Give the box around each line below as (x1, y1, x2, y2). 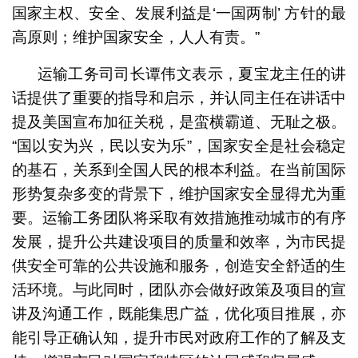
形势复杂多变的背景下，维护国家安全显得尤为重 (11, 185, 347, 202)
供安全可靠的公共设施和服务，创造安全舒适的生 (11, 257, 347, 274)
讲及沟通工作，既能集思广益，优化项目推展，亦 (11, 304, 347, 322)
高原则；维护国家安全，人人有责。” (11, 28, 260, 46)
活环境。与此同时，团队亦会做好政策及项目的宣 (11, 280, 347, 298)
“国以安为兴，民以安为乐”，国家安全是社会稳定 (11, 137, 347, 154)
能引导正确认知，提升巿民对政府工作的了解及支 (11, 328, 347, 346)
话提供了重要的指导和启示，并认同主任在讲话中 (11, 89, 347, 106)
